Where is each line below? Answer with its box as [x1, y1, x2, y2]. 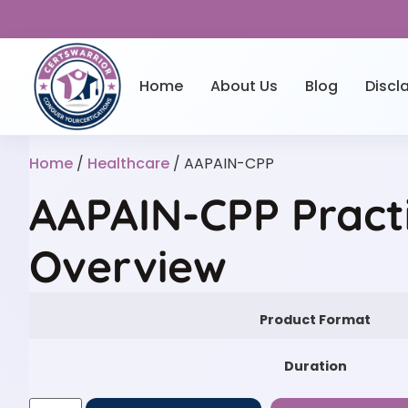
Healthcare [87, 152, 169, 174]
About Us [209, 75, 278, 97]
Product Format [260, 310, 371, 329]
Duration [283, 356, 347, 375]
